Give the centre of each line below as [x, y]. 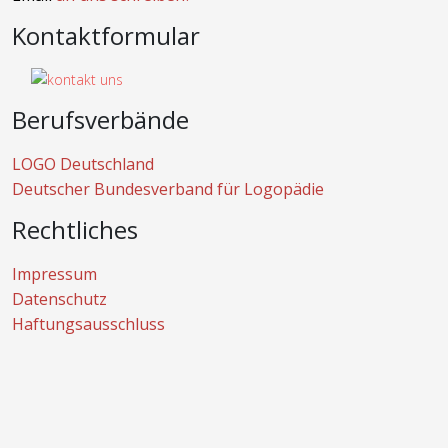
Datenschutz [59, 299]
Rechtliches [75, 229]
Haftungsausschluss [88, 324]
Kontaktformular [106, 35]
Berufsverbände [100, 119]
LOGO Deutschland [83, 164]
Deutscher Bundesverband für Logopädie [168, 189]
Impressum [54, 274]
